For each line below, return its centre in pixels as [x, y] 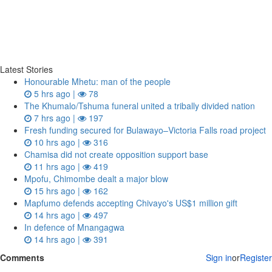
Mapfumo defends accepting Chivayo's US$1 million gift [131, 203]
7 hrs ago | [55, 118]
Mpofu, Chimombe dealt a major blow [96, 178]
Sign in [219, 257]
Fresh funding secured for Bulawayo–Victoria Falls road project [145, 130]
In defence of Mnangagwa [74, 227]
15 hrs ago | [57, 191]
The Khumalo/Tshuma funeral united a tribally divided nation [140, 106]
